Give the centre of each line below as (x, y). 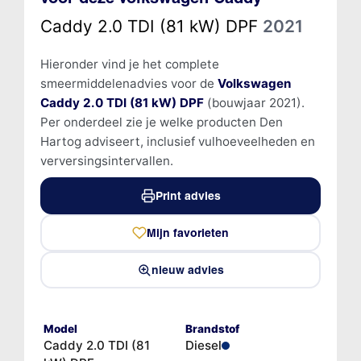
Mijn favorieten (188, 232)
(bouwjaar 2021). (254, 102)
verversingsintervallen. (106, 160)
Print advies (188, 195)
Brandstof (212, 328)
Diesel (203, 345)
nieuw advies (188, 270)
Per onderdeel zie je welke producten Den (161, 122)
